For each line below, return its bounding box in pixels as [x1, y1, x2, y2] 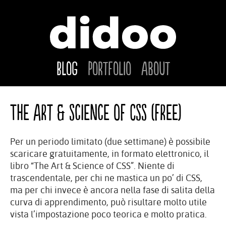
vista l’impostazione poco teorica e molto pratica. [10, 209, 207, 219]
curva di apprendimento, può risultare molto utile [10, 197, 207, 207]
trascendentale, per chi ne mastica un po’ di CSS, [10, 173, 202, 183]
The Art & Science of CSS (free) [10, 101, 182, 126]
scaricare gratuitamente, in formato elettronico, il [10, 148, 209, 159]
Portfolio [87, 59, 131, 80]
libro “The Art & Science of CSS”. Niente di [10, 160, 175, 171]
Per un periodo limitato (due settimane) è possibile [10, 136, 210, 147]
